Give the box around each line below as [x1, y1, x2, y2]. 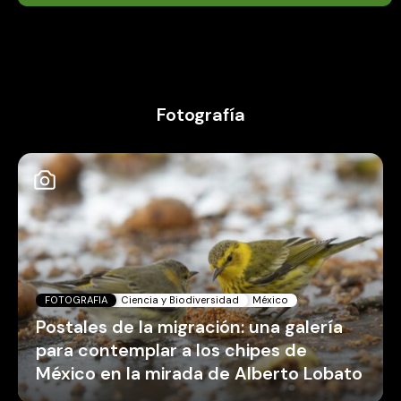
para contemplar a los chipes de [36, 338, 307, 362]
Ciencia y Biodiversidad [121, 293, 239, 306]
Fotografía [156, 102, 245, 126]
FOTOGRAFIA [45, 293, 107, 306]
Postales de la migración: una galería [36, 315, 343, 338]
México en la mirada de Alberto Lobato [36, 362, 363, 385]
